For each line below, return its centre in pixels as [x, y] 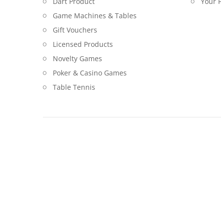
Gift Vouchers [75, 30]
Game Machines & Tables [95, 16]
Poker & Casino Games [90, 73]
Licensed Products [83, 44]
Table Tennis [74, 87]
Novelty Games [77, 58]
